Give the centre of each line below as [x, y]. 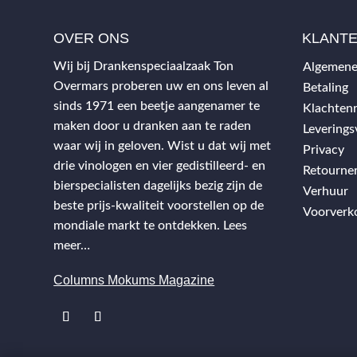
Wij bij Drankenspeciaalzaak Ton [144, 67]
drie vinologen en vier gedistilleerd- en [160, 166]
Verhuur [325, 192]
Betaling [325, 88]
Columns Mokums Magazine [134, 280]
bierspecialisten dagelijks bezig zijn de [158, 186]
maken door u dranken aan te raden [153, 126]
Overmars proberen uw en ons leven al [161, 86]
